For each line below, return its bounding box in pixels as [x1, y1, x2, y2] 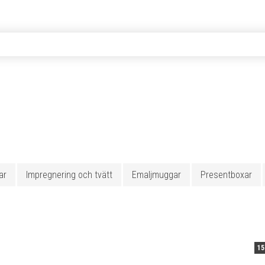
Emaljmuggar [132, 169, 181, 180]
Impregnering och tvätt [26, 169, 112, 180]
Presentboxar [201, 169, 252, 180]
